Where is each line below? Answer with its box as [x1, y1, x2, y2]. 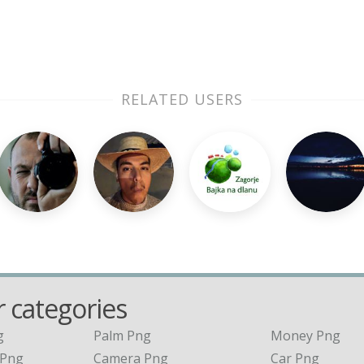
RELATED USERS [121, 89, 243, 109]
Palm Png [93, 327, 151, 345]
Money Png [270, 327, 340, 345]
